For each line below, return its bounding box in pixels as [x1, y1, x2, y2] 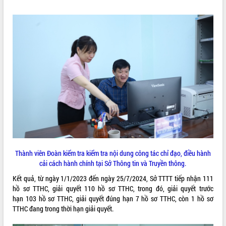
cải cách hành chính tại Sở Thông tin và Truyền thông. [39, 158, 187, 168]
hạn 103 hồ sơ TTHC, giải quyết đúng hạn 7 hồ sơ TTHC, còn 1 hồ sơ [13, 193, 213, 203]
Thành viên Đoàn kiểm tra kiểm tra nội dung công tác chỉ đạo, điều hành [15, 148, 211, 158]
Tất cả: [4, 3, 24, 13]
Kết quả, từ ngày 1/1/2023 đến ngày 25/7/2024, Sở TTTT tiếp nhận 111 [13, 173, 213, 183]
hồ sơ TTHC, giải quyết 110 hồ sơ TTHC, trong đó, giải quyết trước [13, 183, 213, 193]
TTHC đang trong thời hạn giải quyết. [13, 203, 114, 213]
